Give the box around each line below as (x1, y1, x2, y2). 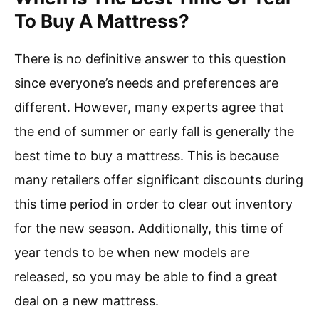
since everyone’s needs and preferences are (14, 75, 278, 91)
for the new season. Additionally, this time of (14, 221, 283, 236)
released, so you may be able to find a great (14, 269, 278, 285)
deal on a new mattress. (14, 293, 159, 309)
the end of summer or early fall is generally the (14, 124, 294, 140)
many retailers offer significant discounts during (14, 172, 303, 188)
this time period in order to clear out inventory (14, 197, 293, 212)
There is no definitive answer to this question (14, 51, 286, 67)
